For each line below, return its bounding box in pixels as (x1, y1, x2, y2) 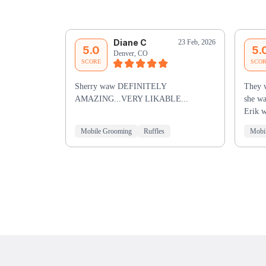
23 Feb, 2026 (178, 38, 216, 47)
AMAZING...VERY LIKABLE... (74, 94, 188, 104)
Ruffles (143, 127, 164, 136)
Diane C (113, 37, 147, 48)
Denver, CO (113, 49, 148, 58)
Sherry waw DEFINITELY (74, 82, 166, 91)
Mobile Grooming (80, 127, 132, 136)
